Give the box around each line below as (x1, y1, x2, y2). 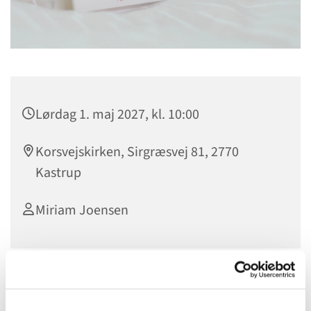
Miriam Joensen (35, 200, 128, 220)
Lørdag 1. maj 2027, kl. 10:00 (35, 104, 199, 124)
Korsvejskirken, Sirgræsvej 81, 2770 (35, 142, 239, 162)
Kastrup (35, 162, 81, 183)
